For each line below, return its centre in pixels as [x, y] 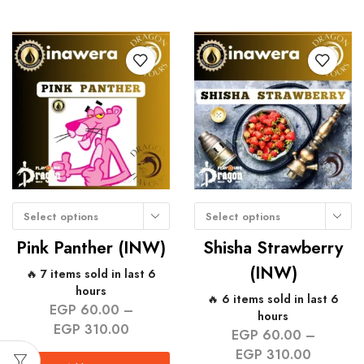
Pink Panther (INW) [91, 248]
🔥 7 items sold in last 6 [91, 274]
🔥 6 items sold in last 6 [273, 299]
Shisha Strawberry [273, 248]
